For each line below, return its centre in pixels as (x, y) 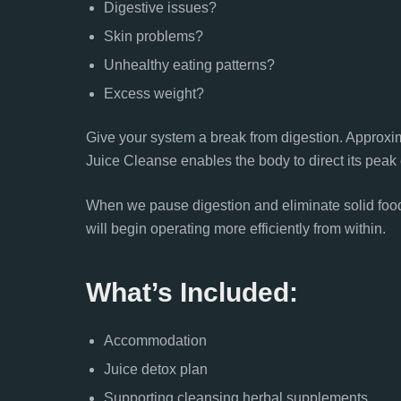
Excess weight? (154, 94)
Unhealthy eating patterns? (189, 65)
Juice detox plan (156, 369)
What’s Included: (192, 292)
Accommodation (155, 341)
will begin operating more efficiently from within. (236, 229)
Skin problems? (154, 36)
